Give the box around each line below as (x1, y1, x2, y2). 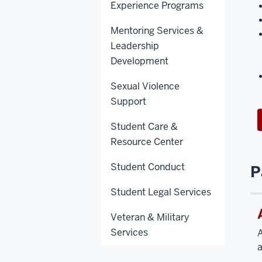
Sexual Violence (111, 80, 180, 92)
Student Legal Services (111, 185, 211, 198)
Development (111, 54, 168, 67)
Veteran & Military (111, 211, 189, 223)
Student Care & (111, 120, 178, 133)
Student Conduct (111, 160, 185, 173)
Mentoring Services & (111, 24, 204, 37)
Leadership (111, 39, 159, 52)
